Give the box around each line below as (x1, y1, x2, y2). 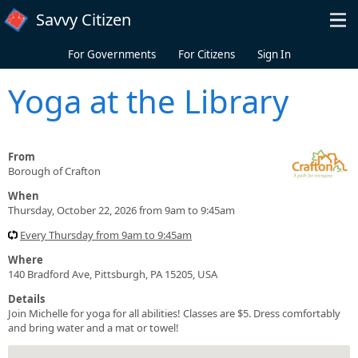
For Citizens (177, 47, 235, 62)
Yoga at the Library (8, 78, 288, 123)
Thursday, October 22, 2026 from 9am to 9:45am (8, 202, 235, 217)
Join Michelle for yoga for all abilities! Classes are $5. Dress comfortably (8, 305, 340, 320)
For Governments (67, 47, 156, 62)
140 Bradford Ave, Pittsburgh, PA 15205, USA (8, 266, 217, 281)
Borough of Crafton (8, 163, 101, 178)
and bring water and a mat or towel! (8, 320, 179, 335)
